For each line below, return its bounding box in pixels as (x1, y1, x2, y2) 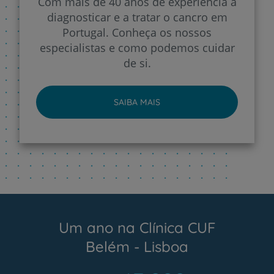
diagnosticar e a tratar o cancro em (46, 9, 228, 24)
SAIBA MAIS (114, 96, 160, 108)
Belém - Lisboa (86, 237, 188, 256)
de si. (123, 55, 151, 70)
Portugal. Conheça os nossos (62, 24, 212, 40)
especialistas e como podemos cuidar (39, 40, 235, 55)
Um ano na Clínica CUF (58, 218, 216, 237)
